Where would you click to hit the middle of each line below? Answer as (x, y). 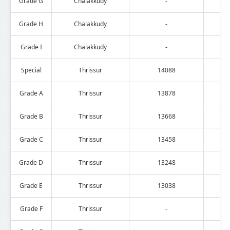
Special (31, 70)
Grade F (31, 208)
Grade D (31, 162)
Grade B (31, 116)
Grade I (31, 47)
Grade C (31, 139)
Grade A (31, 93)
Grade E (31, 185)
